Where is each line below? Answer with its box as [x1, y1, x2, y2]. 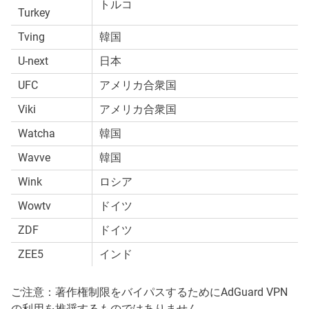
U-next [18, 54, 48, 68]
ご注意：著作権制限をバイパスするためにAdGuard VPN [11, 286, 288, 299]
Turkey [18, 6, 50, 19]
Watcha [18, 127, 55, 140]
